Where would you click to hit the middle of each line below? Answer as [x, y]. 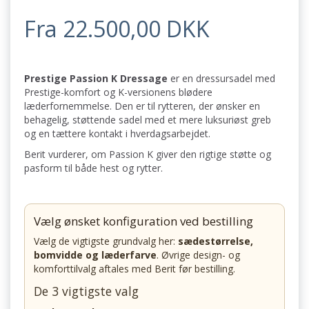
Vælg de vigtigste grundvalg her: [106, 241]
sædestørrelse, [216, 241]
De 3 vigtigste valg [86, 291]
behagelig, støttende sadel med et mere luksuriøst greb [148, 120]
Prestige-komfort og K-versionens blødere [118, 92]
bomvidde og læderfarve [95, 255]
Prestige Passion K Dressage [96, 79]
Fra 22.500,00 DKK [117, 29]
